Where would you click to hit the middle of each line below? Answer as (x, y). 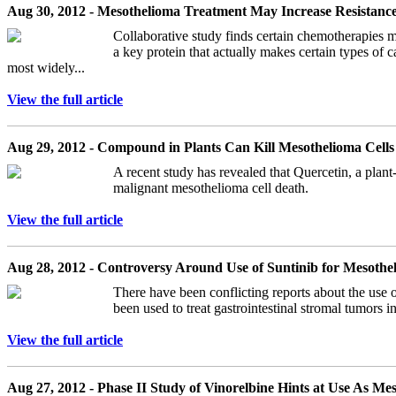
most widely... (46, 67)
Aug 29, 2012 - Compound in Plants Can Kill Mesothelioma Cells (201, 147)
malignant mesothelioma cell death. (211, 187)
